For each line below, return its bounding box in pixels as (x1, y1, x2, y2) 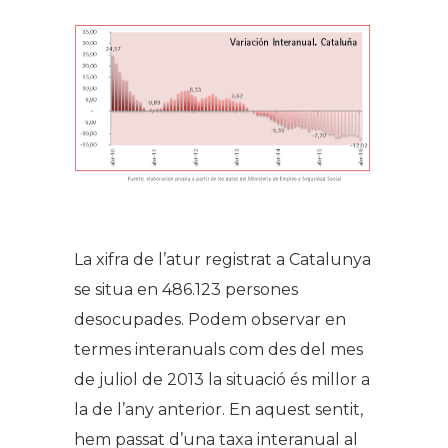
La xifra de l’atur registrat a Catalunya (74, 250, 371, 270)
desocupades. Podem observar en (74, 310, 346, 330)
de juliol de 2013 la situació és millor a (74, 370, 370, 390)
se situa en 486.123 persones (74, 280, 298, 300)
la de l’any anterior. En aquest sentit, (74, 400, 363, 420)
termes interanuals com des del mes (74, 340, 363, 360)
